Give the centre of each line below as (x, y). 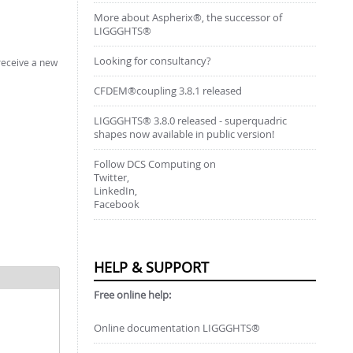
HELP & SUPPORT (151, 267)
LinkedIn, (115, 191)
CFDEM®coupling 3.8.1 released (167, 91)
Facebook (116, 204)
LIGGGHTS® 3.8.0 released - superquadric (190, 121)
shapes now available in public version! (184, 134)
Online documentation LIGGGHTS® (176, 329)
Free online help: (132, 295)
